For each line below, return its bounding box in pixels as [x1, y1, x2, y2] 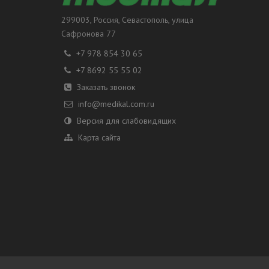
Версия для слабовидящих [77, 115, 176, 127]
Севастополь [122, 14, 168, 26]
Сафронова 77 [61, 28, 116, 40]
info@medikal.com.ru [78, 98, 154, 110]
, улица [168, 14, 193, 26]
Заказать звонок [77, 82, 135, 93]
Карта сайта [78, 132, 121, 144]
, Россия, [90, 14, 122, 26]
